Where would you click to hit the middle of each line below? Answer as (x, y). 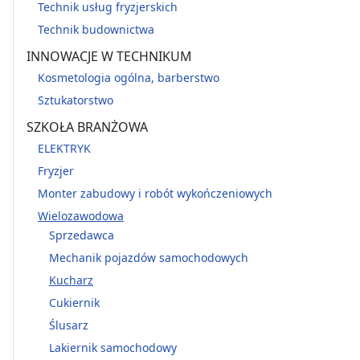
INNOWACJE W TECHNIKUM (109, 56)
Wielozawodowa (81, 215)
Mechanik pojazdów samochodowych (149, 258)
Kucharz (71, 280)
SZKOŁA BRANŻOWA (87, 127)
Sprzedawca (82, 235)
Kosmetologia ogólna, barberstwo (129, 77)
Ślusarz (69, 325)
